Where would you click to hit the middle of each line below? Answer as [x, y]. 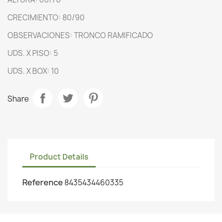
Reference [43, 182]
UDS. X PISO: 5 [33, 53]
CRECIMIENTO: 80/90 [46, 17]
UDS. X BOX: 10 [33, 71]
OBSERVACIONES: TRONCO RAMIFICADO [80, 35]
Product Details [59, 157]
